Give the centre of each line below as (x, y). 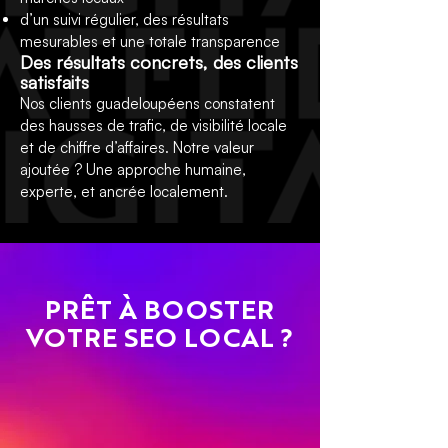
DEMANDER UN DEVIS (142, 408)
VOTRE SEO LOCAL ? (159, 340)
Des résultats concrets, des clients (159, 62)
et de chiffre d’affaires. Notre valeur (137, 147)
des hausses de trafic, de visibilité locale (153, 125)
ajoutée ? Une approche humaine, (133, 169)
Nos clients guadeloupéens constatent (147, 103)
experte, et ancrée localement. (124, 191)
